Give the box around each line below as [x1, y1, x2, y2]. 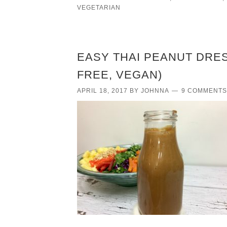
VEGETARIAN [77, 4, 121, 11]
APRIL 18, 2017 [77, 87, 128, 94]
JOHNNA [141, 87, 169, 94]
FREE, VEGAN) [77, 68, 162, 81]
